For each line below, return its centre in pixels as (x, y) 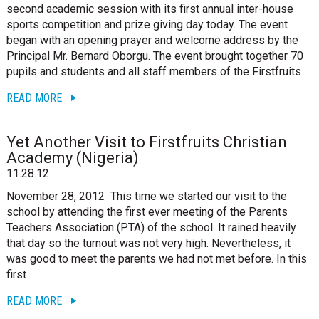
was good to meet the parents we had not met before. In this (156, 259)
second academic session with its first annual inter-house (150, 9)
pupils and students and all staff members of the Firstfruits (153, 72)
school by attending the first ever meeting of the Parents (147, 212)
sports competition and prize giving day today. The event (147, 25)
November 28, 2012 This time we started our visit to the (146, 196)
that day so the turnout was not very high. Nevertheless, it (148, 243)
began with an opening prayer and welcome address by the (152, 40)
